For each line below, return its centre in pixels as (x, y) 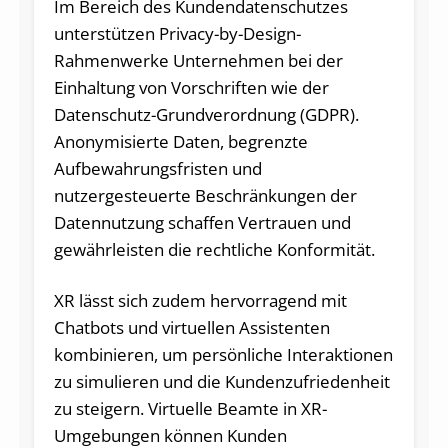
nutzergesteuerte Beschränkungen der (205, 195)
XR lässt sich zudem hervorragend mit (200, 300)
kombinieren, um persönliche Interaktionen (223, 354)
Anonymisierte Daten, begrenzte (180, 141)
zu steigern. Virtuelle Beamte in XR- (190, 408)
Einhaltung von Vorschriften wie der (191, 87)
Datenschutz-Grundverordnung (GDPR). (206, 114)
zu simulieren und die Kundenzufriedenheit (221, 381)
